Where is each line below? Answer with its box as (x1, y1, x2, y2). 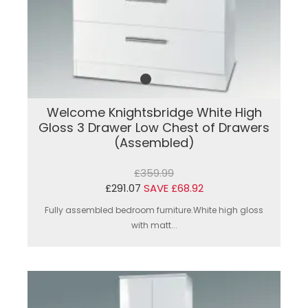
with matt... (131, 219, 177, 231)
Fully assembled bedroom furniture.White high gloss (45, 203, 263, 216)
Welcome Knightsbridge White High (46, 103, 262, 121)
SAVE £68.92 (143, 180, 203, 195)
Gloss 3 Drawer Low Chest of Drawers (38, 118, 269, 136)
